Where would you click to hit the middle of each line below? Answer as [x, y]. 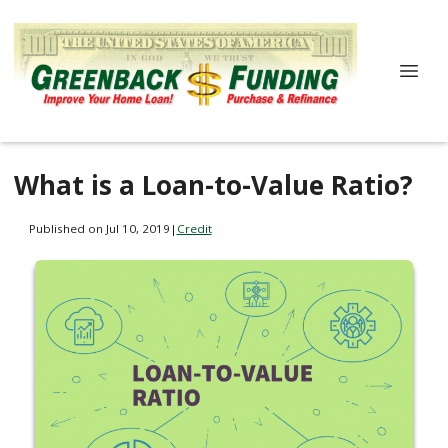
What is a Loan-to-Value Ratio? [213, 185]
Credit [194, 228]
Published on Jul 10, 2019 [99, 228]
